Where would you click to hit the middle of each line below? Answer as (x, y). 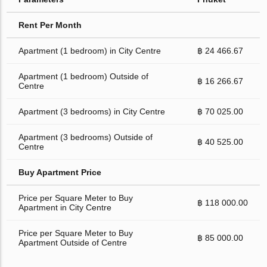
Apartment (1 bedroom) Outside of (84, 76)
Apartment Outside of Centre (73, 242)
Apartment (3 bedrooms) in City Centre (92, 111)
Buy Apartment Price (60, 172)
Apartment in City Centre (65, 207)
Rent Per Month (50, 25)
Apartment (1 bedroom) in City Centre (90, 50)
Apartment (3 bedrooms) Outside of (86, 137)
